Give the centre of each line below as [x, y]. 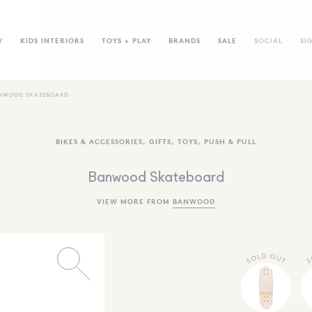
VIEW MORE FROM [135, 201]
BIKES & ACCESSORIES [99, 141]
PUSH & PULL [230, 141]
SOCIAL [268, 40]
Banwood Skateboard [156, 178]
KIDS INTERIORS [52, 40]
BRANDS [184, 40]
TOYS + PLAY [126, 40]
